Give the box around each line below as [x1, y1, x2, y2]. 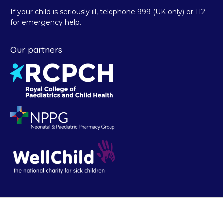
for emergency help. [10, 17, 81, 27]
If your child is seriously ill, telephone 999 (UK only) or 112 [10, 7, 205, 16]
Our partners [10, 44, 62, 55]
